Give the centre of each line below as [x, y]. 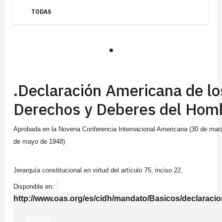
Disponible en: [35, 187]
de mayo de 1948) [39, 142]
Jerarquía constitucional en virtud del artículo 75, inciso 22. [98, 170]
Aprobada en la [36, 129]
